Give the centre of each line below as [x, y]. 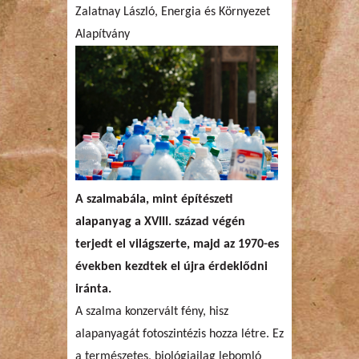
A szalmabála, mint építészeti [154, 199]
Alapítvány [103, 34]
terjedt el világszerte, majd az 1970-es [177, 244]
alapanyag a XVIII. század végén [160, 222]
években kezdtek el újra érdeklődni [171, 266]
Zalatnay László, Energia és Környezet [173, 12]
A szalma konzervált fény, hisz [152, 311]
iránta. [93, 289]
